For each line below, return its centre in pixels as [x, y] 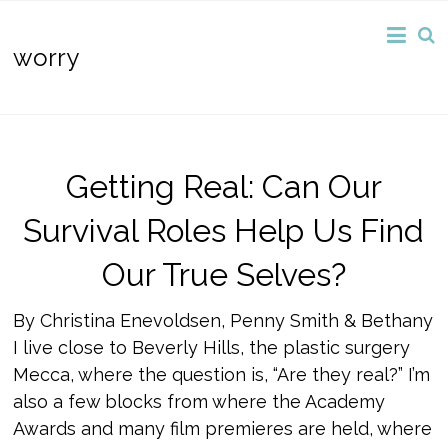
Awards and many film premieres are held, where [223, 428]
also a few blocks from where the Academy [199, 401]
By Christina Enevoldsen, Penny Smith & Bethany [223, 320]
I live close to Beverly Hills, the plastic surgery [212, 347]
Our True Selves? [223, 274]
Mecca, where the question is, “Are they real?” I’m [222, 374]
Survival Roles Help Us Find [224, 230]
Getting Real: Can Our [223, 186]
